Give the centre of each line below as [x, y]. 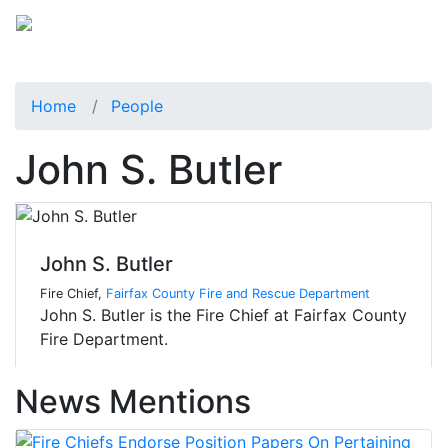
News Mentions [133, 402]
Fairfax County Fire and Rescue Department [238, 294]
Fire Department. [104, 339]
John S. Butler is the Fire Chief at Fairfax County [223, 315]
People [137, 105]
